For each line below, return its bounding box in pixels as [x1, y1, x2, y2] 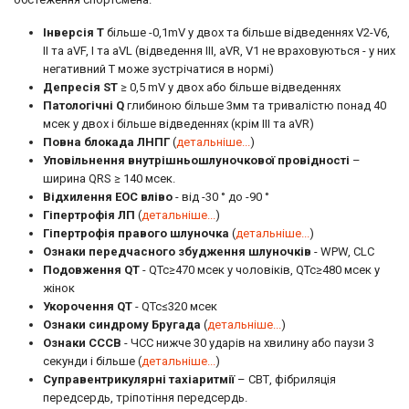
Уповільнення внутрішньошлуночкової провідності [43, 153, 350, 167]
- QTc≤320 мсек [132, 299, 217, 313]
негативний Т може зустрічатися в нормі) [43, 62, 274, 76]
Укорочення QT [43, 299, 132, 313]
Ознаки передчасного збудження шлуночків [43, 245, 311, 258]
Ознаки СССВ [43, 336, 121, 350]
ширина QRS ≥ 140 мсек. [43, 172, 175, 185]
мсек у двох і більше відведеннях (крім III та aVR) [43, 117, 314, 131]
